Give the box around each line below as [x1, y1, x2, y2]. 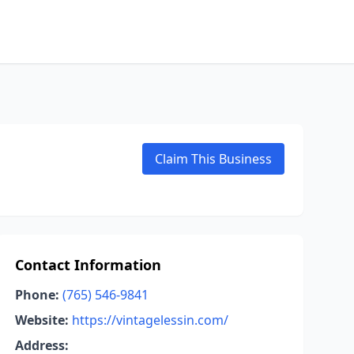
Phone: [14, 286, 59, 303]
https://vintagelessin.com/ [71, 311, 228, 329]
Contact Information [14, 255, 161, 274]
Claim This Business [155, 150, 272, 168]
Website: [14, 311, 69, 329]
